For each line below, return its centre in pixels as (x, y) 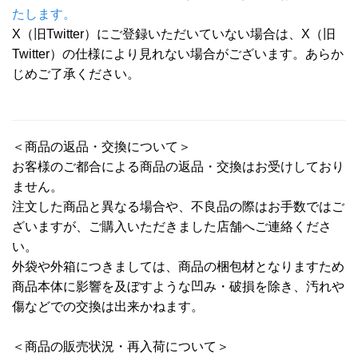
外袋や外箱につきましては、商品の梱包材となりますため (178, 267)
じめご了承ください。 (76, 74)
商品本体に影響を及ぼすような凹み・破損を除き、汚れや (178, 287)
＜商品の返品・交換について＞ (101, 147)
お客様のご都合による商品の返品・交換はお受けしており (178, 167)
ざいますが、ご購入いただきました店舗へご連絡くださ (172, 227)
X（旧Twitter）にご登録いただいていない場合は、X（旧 (174, 34)
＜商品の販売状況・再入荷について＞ (121, 347)
